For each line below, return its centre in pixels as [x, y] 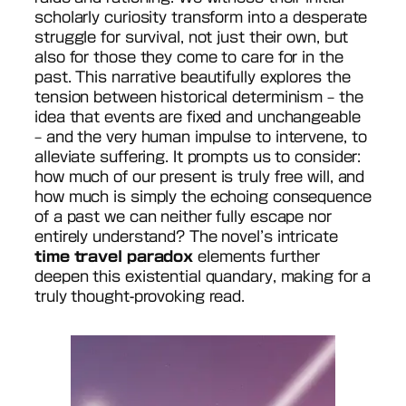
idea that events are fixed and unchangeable [198, 116]
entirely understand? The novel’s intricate [186, 236]
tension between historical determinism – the [199, 97]
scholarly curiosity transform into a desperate [201, 17]
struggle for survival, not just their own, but [192, 37]
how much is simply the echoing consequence [203, 196]
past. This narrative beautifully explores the [193, 77]
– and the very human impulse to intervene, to [201, 136]
